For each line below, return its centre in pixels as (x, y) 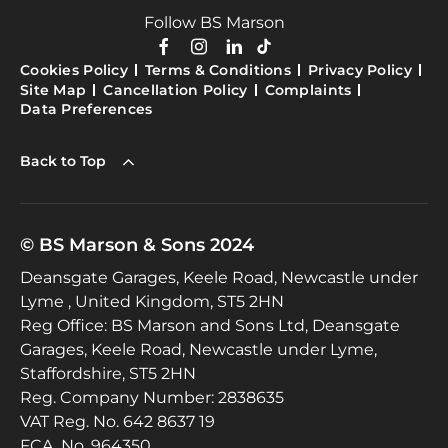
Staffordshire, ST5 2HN (108, 374)
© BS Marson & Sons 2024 (137, 245)
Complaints (308, 89)
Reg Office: (63, 326)
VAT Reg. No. (69, 422)
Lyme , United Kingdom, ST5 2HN (152, 302)
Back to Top (63, 160)
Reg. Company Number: (117, 398)
